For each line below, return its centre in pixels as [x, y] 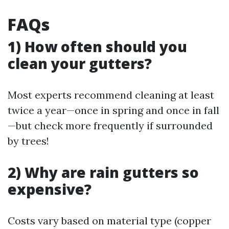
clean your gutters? [80, 63]
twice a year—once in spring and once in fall [113, 110]
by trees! [28, 141]
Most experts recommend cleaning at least [111, 95]
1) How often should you [97, 47]
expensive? [50, 189]
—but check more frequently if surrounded [110, 125]
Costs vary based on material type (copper [109, 221]
